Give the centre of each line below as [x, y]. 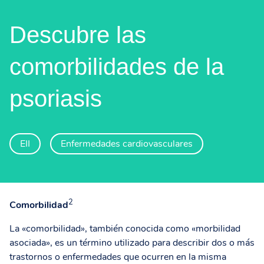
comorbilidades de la [117, 67]
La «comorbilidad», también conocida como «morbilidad [125, 229]
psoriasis [56, 98]
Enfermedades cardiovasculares [127, 144]
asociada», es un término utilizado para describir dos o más [132, 243]
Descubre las [78, 35]
